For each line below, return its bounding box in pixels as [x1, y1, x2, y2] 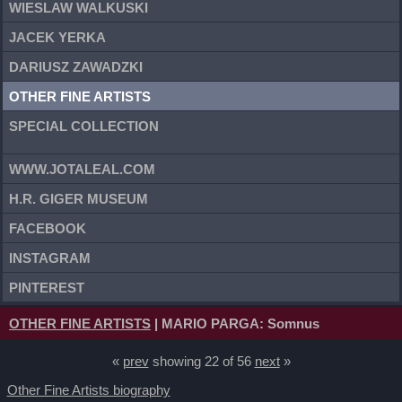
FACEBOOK [9, 220, 86, 236]
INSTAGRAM [9, 249, 91, 266]
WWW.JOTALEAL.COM [9, 161, 155, 177]
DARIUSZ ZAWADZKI [9, 58, 143, 74]
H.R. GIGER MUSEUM [9, 190, 148, 206]
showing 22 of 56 [148, 354, 255, 369]
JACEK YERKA [9, 29, 106, 45]
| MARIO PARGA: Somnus [151, 316, 319, 331]
